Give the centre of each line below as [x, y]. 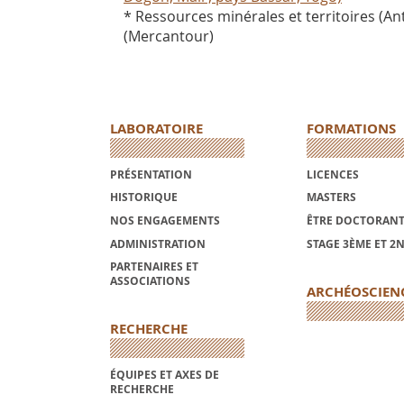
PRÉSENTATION [151, 174]
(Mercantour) [169, 37]
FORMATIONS [351, 129]
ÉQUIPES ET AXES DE [165, 374]
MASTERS [331, 197]
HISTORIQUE [144, 197]
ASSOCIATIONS [150, 281]
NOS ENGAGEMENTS [165, 221]
